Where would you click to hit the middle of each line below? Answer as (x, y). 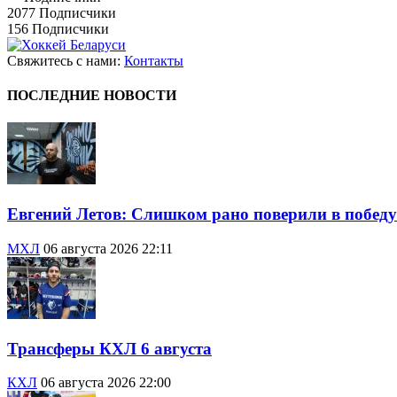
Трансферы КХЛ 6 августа (109, 348)
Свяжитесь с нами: (66, 60)
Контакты (154, 60)
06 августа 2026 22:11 (108, 248)
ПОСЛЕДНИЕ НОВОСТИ (92, 96)
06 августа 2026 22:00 (106, 383)
